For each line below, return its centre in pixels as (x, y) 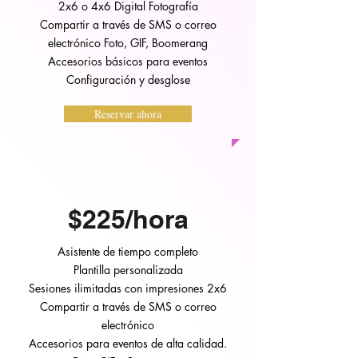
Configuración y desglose (128, 80)
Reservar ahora (128, 114)
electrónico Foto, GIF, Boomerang (128, 43)
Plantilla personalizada (128, 270)
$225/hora (128, 219)
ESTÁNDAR (128, 180)
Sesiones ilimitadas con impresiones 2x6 (128, 288)
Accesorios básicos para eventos (128, 61)
